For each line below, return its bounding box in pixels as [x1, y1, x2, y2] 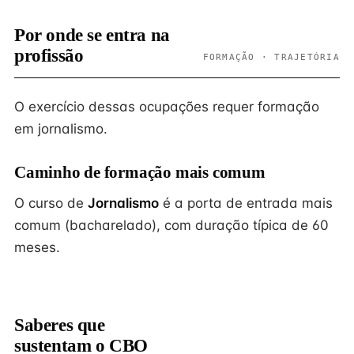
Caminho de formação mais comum [14, 163, 265, 182]
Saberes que [14, 315, 105, 335]
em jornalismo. [14, 121, 107, 137]
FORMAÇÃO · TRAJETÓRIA [202, 52, 340, 62]
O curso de [14, 195, 88, 211]
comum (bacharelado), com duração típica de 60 [14, 217, 329, 233]
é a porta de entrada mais [159, 195, 333, 211]
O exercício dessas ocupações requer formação [14, 99, 319, 115]
